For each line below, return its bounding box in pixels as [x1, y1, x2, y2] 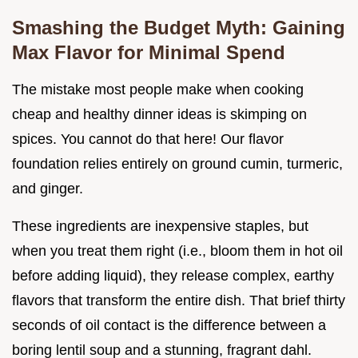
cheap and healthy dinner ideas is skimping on [12, 106, 307, 123]
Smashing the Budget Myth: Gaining [12, 17, 345, 39]
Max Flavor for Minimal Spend [12, 42, 285, 64]
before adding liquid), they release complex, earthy [12, 268, 334, 284]
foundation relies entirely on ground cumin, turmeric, [12, 156, 343, 173]
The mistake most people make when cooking [12, 82, 304, 98]
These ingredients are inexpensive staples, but [12, 218, 308, 235]
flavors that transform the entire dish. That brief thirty [12, 292, 345, 309]
